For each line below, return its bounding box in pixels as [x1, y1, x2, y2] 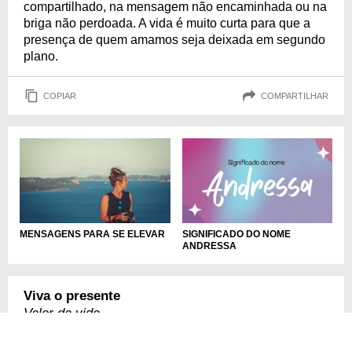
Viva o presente [24, 288, 120, 304]
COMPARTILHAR [261, 90, 328, 101]
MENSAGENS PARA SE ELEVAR [20, 228, 165, 240]
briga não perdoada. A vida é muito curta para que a [24, 16, 310, 31]
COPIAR [43, 90, 76, 101]
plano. [24, 49, 58, 64]
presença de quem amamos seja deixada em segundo [24, 33, 325, 47]
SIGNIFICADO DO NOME [181, 229, 291, 240]
